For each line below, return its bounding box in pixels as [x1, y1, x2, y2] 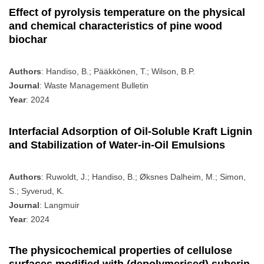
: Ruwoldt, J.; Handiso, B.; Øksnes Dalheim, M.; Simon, [41, 171, 246, 181]
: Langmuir [39, 200, 80, 210]
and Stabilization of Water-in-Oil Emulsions [9, 138, 225, 151]
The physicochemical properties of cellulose [9, 244, 232, 256]
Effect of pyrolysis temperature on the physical [9, 6, 245, 19]
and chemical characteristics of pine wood [9, 20, 222, 32]
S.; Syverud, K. [9, 186, 64, 196]
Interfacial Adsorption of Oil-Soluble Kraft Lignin [9, 125, 252, 137]
